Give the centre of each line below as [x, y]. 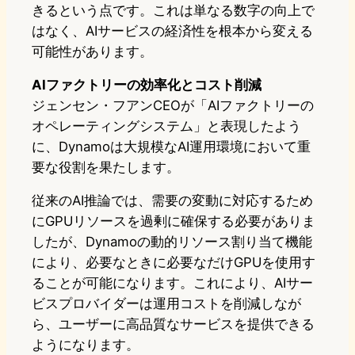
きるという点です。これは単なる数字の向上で [173, 10]
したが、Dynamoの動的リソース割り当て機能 [172, 241]
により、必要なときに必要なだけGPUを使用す [174, 262]
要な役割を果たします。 [106, 167]
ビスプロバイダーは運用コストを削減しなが [166, 303]
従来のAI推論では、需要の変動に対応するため [172, 200]
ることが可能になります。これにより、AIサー [172, 282]
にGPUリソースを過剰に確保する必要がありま [174, 221]
